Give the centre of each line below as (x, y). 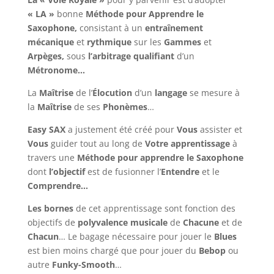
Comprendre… (57, 186)
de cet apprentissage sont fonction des (154, 208)
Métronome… (56, 70)
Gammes (182, 42)
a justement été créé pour (121, 129)
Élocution (112, 93)
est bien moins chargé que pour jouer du (113, 250)
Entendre (181, 172)
